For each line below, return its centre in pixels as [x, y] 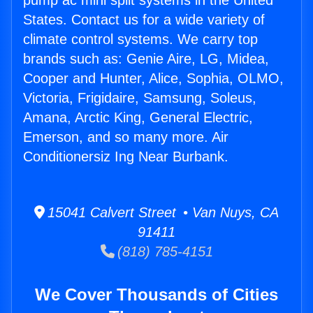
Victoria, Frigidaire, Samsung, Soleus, [140, 98]
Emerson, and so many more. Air [126, 137]
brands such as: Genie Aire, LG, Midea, [146, 59]
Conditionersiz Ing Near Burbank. [126, 157]
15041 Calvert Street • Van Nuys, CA [162, 213]
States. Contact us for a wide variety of [144, 20]
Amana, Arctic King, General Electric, [138, 118]
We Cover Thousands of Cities [156, 295]
